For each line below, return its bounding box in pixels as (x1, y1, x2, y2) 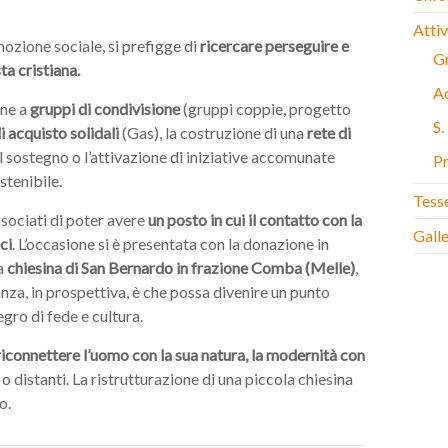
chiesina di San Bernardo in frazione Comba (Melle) (7, 258, 355, 277)
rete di (307, 123, 351, 142)
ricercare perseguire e (200, 36, 349, 55)
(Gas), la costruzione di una (119, 123, 307, 142)
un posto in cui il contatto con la (148, 210, 362, 229)
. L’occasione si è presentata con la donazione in (12, 234, 329, 253)
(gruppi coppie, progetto (180, 99, 351, 118)
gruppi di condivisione (30, 99, 180, 118)
